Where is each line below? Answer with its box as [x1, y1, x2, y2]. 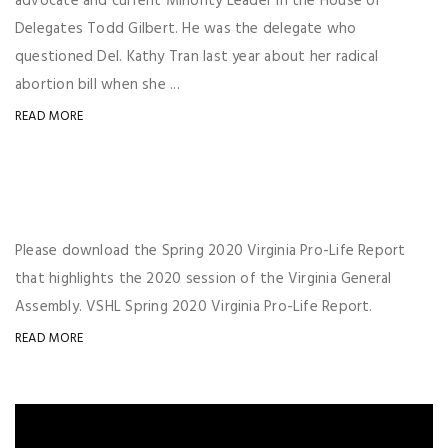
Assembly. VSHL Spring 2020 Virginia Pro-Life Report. [15, 295, 373, 319]
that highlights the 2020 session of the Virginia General [15, 267, 392, 291]
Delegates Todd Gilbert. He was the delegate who [15, 17, 357, 41]
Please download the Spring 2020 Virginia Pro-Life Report [15, 239, 406, 263]
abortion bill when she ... [15, 73, 180, 97]
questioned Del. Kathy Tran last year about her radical [15, 45, 379, 69]
